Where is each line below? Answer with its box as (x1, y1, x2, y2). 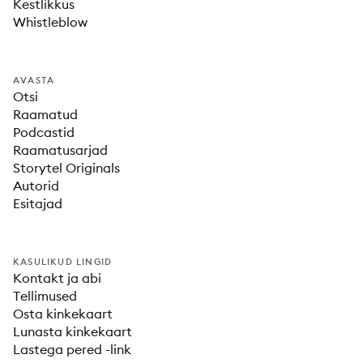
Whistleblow (13, 14, 88, 30)
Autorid (13, 177, 59, 194)
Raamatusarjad (13, 142, 108, 158)
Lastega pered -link (13, 341, 131, 357)
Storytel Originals (13, 160, 120, 176)
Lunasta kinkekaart (13, 323, 132, 340)
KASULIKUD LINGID (13, 256, 113, 267)
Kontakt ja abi (13, 270, 101, 286)
